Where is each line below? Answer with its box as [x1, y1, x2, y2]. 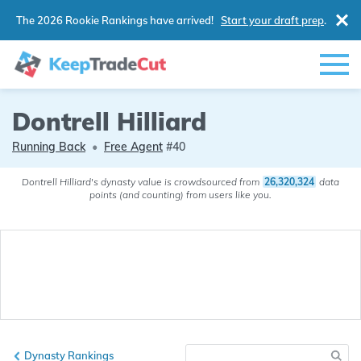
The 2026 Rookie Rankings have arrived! [16, 13, 216, 27]
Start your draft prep [221, 13, 324, 27]
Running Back [12, 139, 85, 154]
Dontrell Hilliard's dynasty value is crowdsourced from [22, 176, 262, 188]
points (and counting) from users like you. [89, 189, 272, 201]
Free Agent [104, 139, 163, 154]
